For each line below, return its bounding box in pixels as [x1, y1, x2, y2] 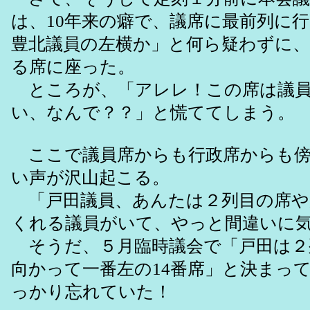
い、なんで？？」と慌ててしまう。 [11, 103, 295, 122]
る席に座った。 [11, 57, 135, 77]
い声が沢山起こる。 [11, 168, 170, 188]
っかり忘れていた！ [11, 282, 172, 302]
